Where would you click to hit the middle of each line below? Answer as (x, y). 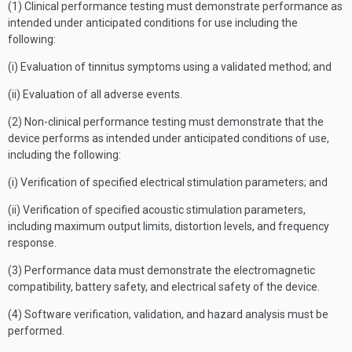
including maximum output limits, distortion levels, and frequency (169, 226)
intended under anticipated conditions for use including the (153, 23)
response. (32, 243)
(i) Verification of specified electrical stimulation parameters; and (168, 182)
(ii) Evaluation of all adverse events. (95, 94)
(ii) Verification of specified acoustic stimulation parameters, (157, 210)
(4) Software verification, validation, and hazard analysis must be (168, 314)
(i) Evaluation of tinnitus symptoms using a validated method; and (170, 67)
